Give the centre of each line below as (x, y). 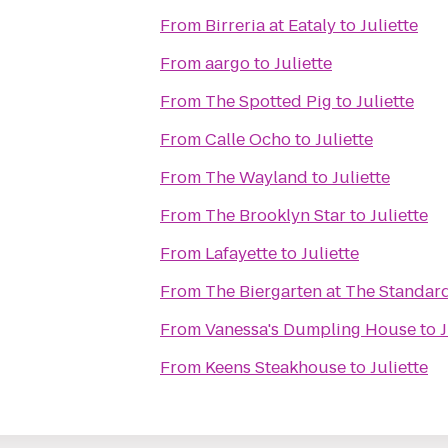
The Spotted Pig (268, 101)
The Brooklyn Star (275, 215)
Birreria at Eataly (270, 25)
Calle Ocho (248, 139)
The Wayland (256, 177)
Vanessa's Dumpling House (310, 329)
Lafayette (241, 253)
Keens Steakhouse (275, 367)
